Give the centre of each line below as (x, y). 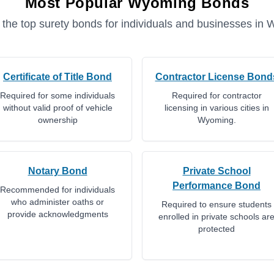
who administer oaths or (57, 202)
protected (217, 229)
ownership (57, 120)
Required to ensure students (217, 204)
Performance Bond (217, 186)
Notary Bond (57, 171)
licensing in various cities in (217, 108)
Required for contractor (217, 95)
